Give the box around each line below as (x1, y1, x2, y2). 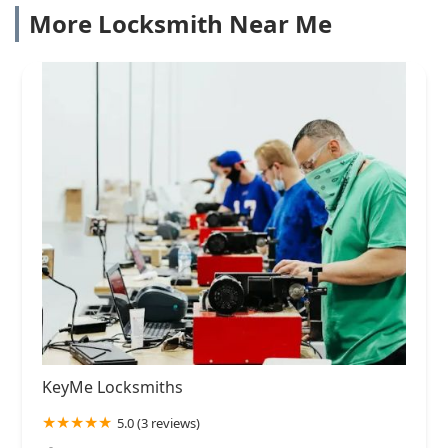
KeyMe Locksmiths (42, 376, 183, 398)
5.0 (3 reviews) (117, 414, 200, 432)
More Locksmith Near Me (29, 6, 332, 40)
